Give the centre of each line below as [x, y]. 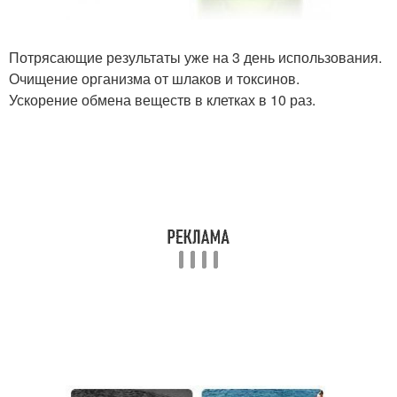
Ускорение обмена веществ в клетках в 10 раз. [162, 100]
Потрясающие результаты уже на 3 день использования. [195, 58]
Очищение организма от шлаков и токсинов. [154, 79]
